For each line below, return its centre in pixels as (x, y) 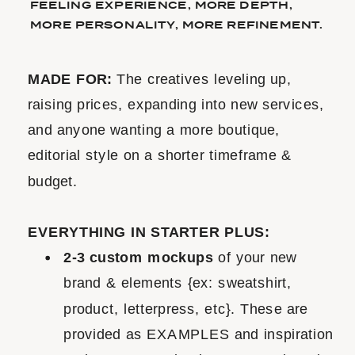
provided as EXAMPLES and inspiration (198, 334)
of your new (258, 258)
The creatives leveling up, (202, 79)
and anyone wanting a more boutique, (154, 130)
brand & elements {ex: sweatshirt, (178, 283)
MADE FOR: (70, 79)
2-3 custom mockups (141, 258)
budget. (53, 181)
